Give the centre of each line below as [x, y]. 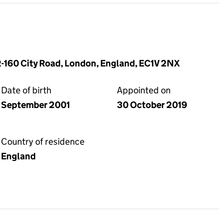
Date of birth [26, 90]
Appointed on [144, 90]
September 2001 [35, 105]
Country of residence [43, 142]
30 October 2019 [152, 105]
